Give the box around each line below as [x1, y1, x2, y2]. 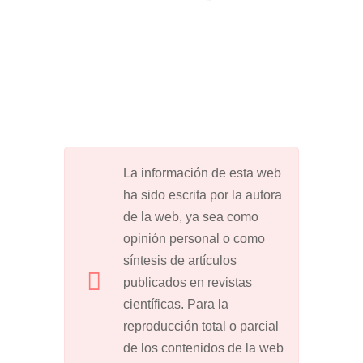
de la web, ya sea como [123, 209, 258, 224]
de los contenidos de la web [123, 340, 284, 355]
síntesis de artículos [123, 253, 237, 267]
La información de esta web [123, 165, 281, 180]
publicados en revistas [123, 275, 252, 289]
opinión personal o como [123, 231, 265, 246]
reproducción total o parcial [123, 318, 279, 333]
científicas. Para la [123, 297, 228, 311]
